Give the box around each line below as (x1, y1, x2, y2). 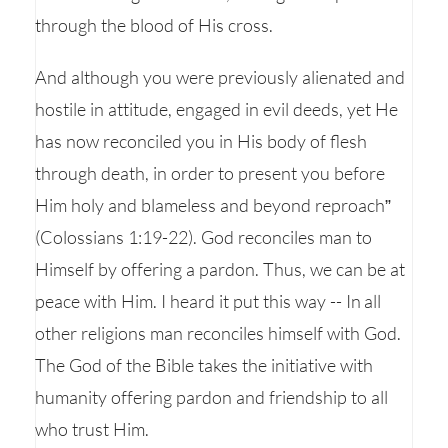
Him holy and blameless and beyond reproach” (35, 194, 391, 216)
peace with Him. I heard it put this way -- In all (35, 290, 382, 312)
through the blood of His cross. (35, 14, 273, 36)
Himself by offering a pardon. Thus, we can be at (35, 258, 405, 280)
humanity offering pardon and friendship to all (35, 386, 388, 408)
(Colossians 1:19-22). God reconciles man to (35, 226, 372, 248)
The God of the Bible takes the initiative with (35, 354, 373, 376)
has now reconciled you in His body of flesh (35, 130, 367, 152)
